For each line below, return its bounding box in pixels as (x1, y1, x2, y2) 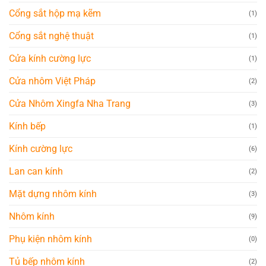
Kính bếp (9, 121, 46, 132)
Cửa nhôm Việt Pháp (9, 75, 96, 87)
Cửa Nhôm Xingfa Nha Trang (9, 98, 131, 110)
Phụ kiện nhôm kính (9, 233, 92, 245)
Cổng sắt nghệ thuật (9, 30, 94, 42)
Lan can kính (9, 166, 63, 178)
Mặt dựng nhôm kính (9, 188, 97, 200)
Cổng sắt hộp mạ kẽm (9, 8, 101, 20)
